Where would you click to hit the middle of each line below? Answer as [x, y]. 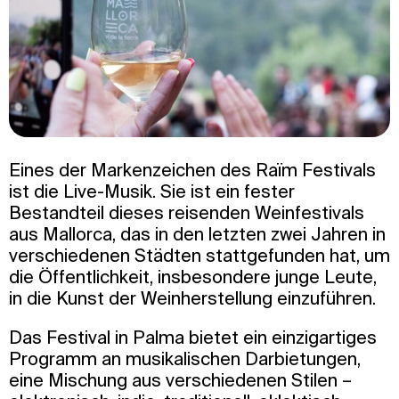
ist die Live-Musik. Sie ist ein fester [152, 191]
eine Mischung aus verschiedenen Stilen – [180, 380]
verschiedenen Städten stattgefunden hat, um [199, 256]
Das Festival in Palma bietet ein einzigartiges [193, 338]
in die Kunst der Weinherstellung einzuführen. [195, 298]
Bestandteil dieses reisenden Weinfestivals [187, 213]
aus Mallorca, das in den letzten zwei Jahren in [197, 234]
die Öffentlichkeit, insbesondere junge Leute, [193, 277]
